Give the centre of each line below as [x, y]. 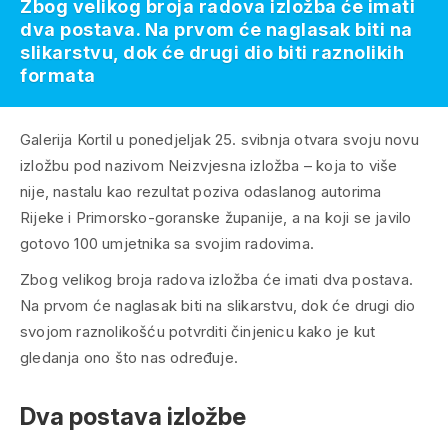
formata [58, 76]
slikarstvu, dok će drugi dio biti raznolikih [212, 53]
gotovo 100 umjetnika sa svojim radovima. [167, 244]
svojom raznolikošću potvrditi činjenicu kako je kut [198, 332]
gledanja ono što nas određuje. [129, 358]
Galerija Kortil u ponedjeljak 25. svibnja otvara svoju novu [219, 140]
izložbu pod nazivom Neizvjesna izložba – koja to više [209, 166]
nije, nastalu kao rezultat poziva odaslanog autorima [201, 192]
